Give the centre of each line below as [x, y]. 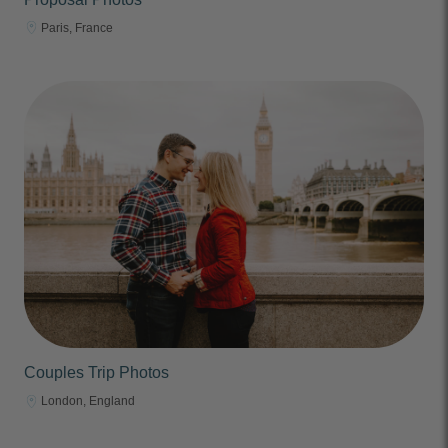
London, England [88, 401]
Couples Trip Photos [96, 373]
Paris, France [77, 27]
